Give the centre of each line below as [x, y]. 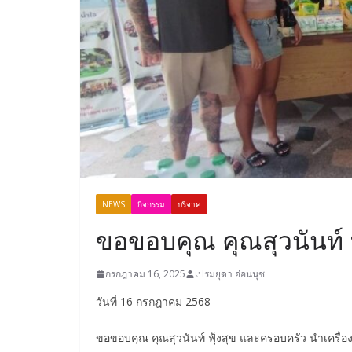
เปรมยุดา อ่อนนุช [230, 274]
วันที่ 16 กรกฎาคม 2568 [153, 302]
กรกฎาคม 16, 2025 [145, 274]
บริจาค [189, 205]
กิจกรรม [151, 205]
